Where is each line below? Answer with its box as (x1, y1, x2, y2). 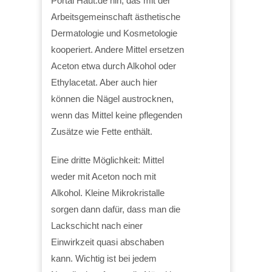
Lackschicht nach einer (51, 220, 143, 231)
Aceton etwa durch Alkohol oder (51, 60, 176, 71)
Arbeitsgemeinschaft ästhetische (51, 11, 180, 22)
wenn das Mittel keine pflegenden (51, 109, 182, 120)
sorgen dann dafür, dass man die (51, 203, 180, 214)
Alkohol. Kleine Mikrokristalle (51, 187, 165, 198)
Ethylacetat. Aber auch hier (51, 76, 157, 87)
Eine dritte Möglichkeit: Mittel (51, 154, 164, 165)
